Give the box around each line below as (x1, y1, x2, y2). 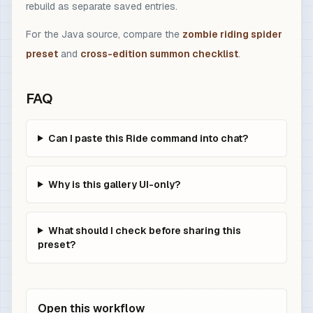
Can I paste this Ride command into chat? (48, 131, 248, 145)
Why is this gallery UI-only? (48, 177, 180, 191)
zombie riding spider (182, 27, 282, 41)
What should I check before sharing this (48, 224, 241, 237)
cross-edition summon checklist (80, 47, 238, 60)
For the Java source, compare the (26, 27, 182, 41)
